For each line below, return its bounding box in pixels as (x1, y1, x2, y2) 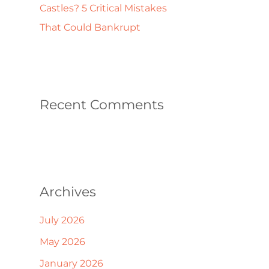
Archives (40, 183, 96, 200)
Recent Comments (40, 97, 164, 113)
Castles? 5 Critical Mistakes (40, 2, 167, 14)
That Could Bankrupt (40, 22, 141, 34)
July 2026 (40, 214, 85, 226)
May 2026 (40, 235, 85, 247)
